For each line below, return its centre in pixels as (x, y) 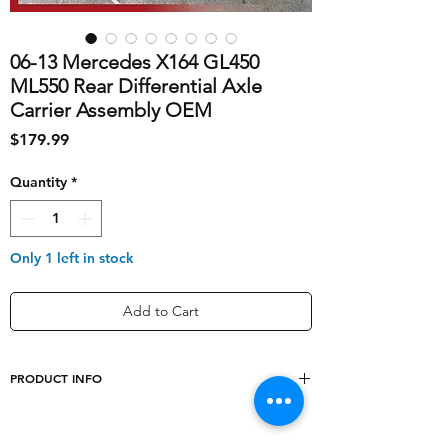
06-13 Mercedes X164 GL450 (134, 62)
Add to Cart (161, 311)
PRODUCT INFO (56, 378)
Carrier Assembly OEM (111, 110)
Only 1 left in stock (72, 258)
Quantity (38, 182)
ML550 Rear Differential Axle (136, 86)
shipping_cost (70, 426)
